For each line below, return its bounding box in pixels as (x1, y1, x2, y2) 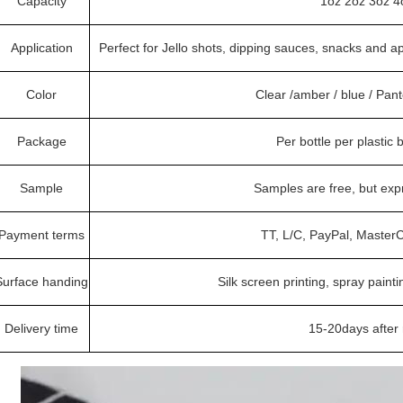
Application (10, 40, 73, 55)
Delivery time (4, 321, 78, 336)
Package (16, 134, 67, 148)
